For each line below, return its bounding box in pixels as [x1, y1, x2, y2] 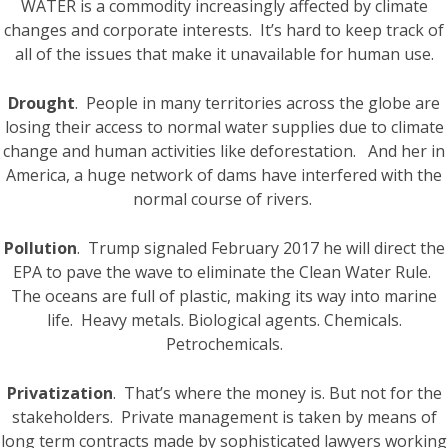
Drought [8, 92, 75, 114]
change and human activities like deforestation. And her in [3, 140, 445, 162]
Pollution [3, 237, 77, 259]
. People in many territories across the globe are [75, 92, 440, 114]
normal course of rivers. [132, 188, 312, 210]
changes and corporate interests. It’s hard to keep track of [4, 19, 444, 41]
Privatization [6, 382, 113, 404]
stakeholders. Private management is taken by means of [11, 406, 437, 428]
